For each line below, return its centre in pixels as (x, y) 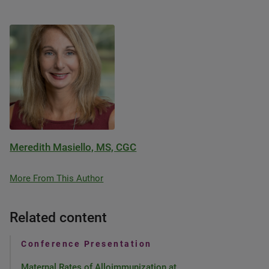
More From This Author (57, 178)
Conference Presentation (86, 244)
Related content (59, 218)
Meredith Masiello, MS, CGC (73, 147)
